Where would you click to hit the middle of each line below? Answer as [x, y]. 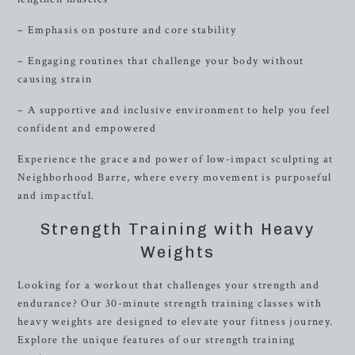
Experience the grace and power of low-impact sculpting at [176, 159]
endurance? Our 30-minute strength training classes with [170, 303]
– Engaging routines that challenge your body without [161, 61]
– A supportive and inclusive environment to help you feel [174, 110]
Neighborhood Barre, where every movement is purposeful [175, 177]
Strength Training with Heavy [177, 229]
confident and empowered [87, 128]
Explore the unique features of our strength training [157, 340]
